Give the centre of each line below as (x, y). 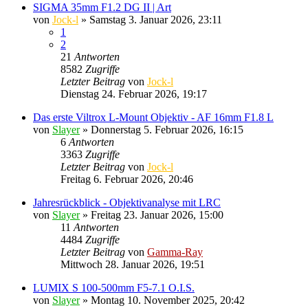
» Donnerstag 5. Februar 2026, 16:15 (162, 129)
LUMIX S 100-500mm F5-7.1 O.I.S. (114, 287)
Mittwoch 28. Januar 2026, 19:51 (133, 264)
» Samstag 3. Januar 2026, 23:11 (150, 19)
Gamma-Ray (175, 252)
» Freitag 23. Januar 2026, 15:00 (152, 214)
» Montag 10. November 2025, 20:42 (162, 300)
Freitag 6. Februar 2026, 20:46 (127, 179)
